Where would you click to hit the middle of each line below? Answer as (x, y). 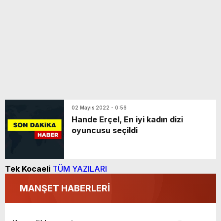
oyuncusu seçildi (105, 130)
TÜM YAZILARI (80, 169)
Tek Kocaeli (28, 169)
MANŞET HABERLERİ (65, 188)
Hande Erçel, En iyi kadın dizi (127, 119)
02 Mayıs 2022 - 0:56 (99, 108)
